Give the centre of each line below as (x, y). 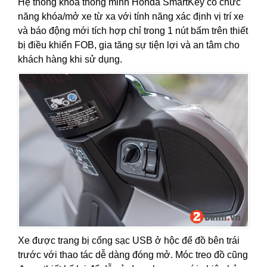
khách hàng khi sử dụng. (70, 60)
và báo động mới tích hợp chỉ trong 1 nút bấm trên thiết (133, 31)
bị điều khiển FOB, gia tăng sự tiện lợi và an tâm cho (129, 45)
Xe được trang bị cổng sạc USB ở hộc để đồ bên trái (129, 240)
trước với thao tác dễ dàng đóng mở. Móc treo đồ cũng (133, 254)
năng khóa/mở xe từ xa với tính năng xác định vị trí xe (131, 17)
